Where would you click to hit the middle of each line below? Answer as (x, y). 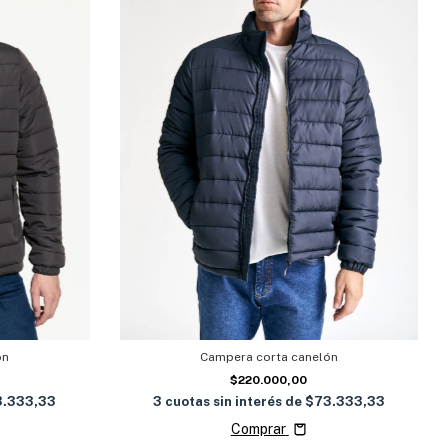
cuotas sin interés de (234, 402)
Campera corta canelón (268, 357)
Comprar (258, 429)
